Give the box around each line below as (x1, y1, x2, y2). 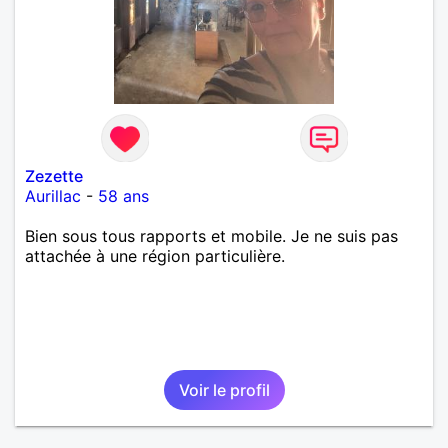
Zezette (25, 165, 83, 186)
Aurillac (25, 185, 81, 206)
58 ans (98, 185, 149, 206)
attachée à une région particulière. (25, 245, 285, 266)
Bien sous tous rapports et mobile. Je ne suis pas (25, 225, 398, 246)
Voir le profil (178, 379, 270, 400)
